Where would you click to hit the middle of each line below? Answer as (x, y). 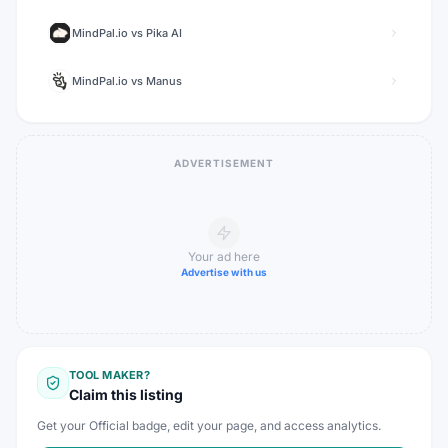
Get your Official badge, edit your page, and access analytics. (209, 425)
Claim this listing (126, 394)
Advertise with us (224, 271)
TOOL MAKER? (110, 375)
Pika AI (164, 33)
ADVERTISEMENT (224, 163)
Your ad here (224, 256)
